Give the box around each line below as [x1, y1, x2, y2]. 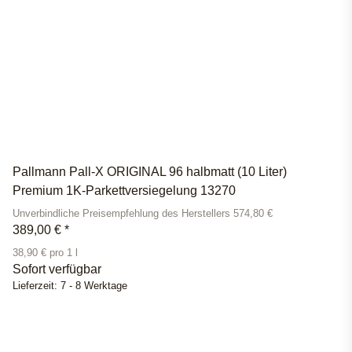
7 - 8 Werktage [60, 280, 127, 292]
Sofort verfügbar [13, 262, 101, 277]
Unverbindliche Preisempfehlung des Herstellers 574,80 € [13, 208, 273, 220]
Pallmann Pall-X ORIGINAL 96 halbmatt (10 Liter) [13, 165, 287, 179]
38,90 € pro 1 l [13, 247, 78, 259]
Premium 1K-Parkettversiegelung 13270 [13, 184, 236, 198]
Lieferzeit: [13, 280, 60, 292]
